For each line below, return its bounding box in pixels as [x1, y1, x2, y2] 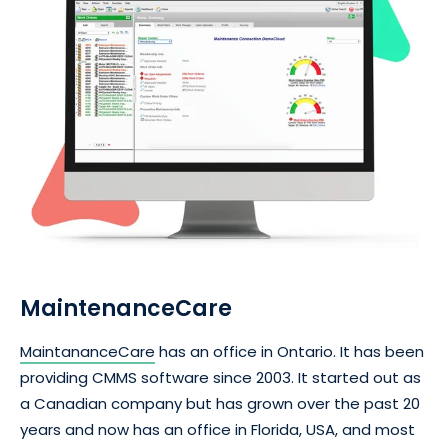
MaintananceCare [20, 341, 155, 363]
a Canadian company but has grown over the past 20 [20, 393, 420, 415]
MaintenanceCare [20, 293, 232, 325]
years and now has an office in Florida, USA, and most [20, 419, 415, 441]
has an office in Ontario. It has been [155, 341, 424, 363]
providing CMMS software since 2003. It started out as [20, 367, 421, 389]
